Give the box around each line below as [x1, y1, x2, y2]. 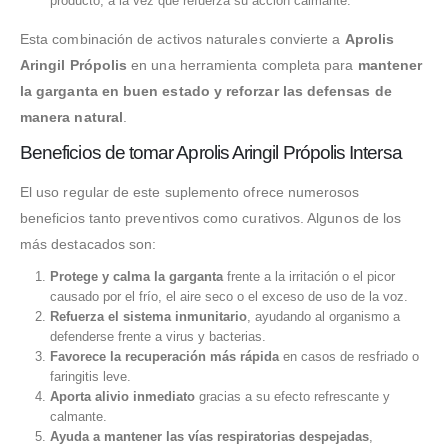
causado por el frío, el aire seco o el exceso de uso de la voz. [49, 289, 408, 305]
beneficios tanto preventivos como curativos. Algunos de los [20, 210, 402, 227]
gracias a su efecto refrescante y [194, 389, 390, 405]
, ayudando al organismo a [246, 309, 400, 325]
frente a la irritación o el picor [222, 269, 395, 285]
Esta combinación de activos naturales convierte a [20, 31, 345, 48]
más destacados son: [20, 236, 157, 253]
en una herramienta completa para [127, 57, 358, 74]
